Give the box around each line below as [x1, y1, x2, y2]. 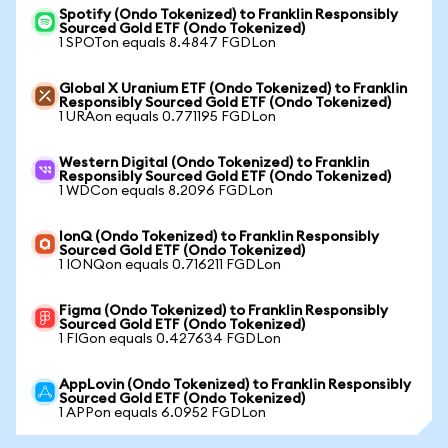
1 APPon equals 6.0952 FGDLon [59, 406, 266, 420]
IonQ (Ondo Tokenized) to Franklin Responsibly [59, 230, 379, 244]
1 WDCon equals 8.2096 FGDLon [59, 184, 273, 198]
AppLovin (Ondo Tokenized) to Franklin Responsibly [59, 378, 411, 392]
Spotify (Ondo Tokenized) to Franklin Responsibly [59, 8, 398, 22]
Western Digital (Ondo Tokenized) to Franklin [59, 156, 369, 170]
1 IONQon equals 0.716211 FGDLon [59, 258, 281, 272]
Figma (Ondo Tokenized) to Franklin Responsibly [59, 304, 388, 318]
